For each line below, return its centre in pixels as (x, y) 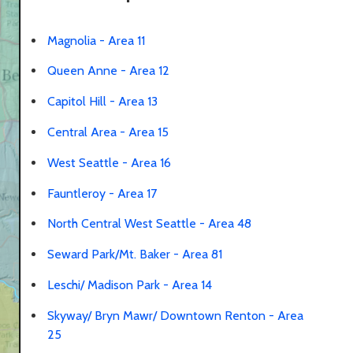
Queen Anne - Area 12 (108, 71)
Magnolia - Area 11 (96, 40)
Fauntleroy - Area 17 (102, 193)
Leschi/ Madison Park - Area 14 (130, 285)
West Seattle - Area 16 (109, 162)
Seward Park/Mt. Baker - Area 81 (135, 255)
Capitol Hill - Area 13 (102, 102)
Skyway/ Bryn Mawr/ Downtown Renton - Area (175, 315)
